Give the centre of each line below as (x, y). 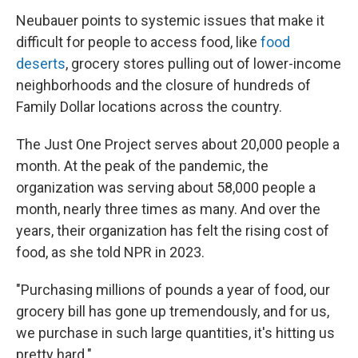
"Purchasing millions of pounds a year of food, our (173, 290)
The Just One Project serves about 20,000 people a (178, 145)
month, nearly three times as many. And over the (168, 209)
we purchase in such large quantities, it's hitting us (175, 333)
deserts (41, 64)
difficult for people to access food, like (138, 42)
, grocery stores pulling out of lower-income (203, 64)
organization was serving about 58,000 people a (166, 188)
